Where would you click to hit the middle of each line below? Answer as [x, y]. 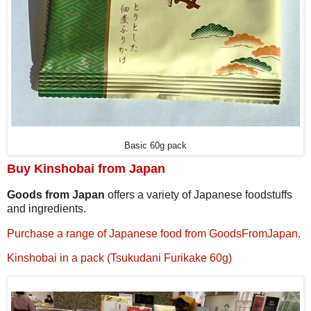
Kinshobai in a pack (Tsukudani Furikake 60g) [119, 258]
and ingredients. [47, 208]
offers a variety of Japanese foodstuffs [199, 194]
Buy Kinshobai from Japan [86, 168]
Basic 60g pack [155, 146]
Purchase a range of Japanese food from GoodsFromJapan [152, 233]
